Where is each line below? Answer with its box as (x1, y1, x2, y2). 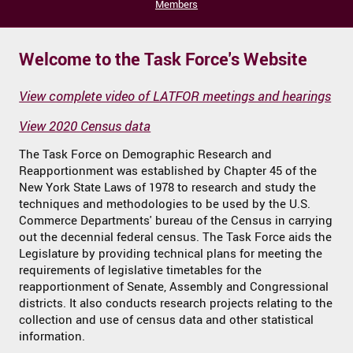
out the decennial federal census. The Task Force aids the (19, 229, 333, 245)
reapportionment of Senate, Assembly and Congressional (19, 279, 329, 295)
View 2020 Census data (19, 116, 151, 135)
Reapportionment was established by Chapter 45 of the (19, 163, 318, 179)
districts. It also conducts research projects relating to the (19, 295, 333, 311)
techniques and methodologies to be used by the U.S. (19, 196, 311, 212)
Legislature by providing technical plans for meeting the (19, 246, 323, 262)
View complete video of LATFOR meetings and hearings (19, 86, 332, 105)
